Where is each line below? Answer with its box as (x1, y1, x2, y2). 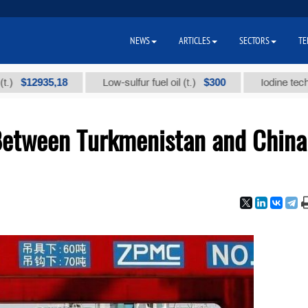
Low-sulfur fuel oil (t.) (66, 77, 162, 88)
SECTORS (239, 34, 269, 47)
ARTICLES (179, 34, 210, 47)
